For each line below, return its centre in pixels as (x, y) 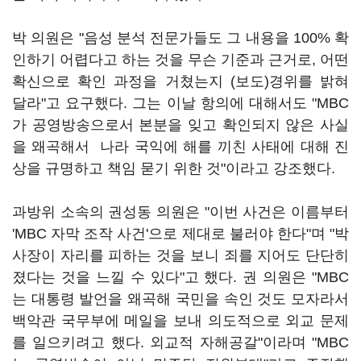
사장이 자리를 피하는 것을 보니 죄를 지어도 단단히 (180, 255)
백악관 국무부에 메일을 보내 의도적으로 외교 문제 (180, 321)
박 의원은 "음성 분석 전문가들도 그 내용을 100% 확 (180, 38)
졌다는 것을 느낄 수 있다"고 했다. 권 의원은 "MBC (180, 277)
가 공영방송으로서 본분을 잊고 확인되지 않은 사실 (180, 125)
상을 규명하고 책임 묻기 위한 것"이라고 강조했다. (174, 168)
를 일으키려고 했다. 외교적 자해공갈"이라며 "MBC (180, 342)
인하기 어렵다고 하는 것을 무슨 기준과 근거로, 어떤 (180, 60)
